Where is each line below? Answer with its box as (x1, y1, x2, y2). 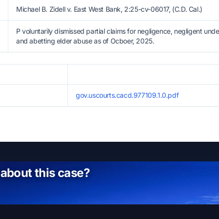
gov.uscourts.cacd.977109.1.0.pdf (76, 91, 179, 99)
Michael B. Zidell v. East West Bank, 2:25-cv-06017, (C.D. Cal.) (16, 5, 202, 13)
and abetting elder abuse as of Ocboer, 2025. (16, 37, 154, 45)
